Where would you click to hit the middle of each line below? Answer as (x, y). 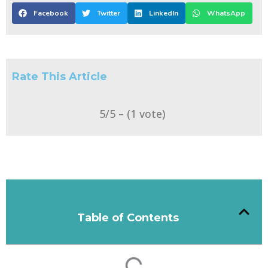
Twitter (109, 13)
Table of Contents (128, 217)
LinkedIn (164, 13)
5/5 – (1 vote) (132, 113)
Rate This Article (60, 76)
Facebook (51, 13)
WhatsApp (226, 13)
